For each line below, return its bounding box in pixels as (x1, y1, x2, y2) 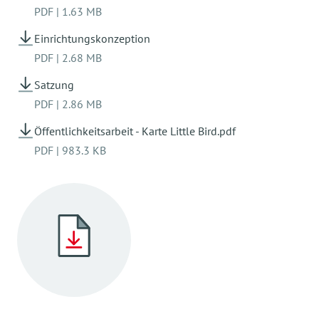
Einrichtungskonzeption (34, 31, 150, 46)
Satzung (34, 78, 74, 92)
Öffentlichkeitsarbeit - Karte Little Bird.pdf (34, 124, 236, 138)
